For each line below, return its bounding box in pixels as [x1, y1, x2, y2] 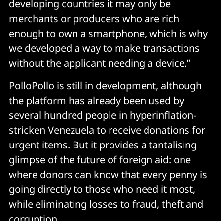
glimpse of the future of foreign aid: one [9, 152, 191, 166]
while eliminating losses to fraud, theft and [9, 197, 203, 211]
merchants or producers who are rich [9, 11, 179, 25]
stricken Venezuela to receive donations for [9, 123, 205, 137]
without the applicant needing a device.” [9, 56, 190, 70]
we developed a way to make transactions [9, 41, 200, 55]
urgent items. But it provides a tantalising [9, 138, 197, 151]
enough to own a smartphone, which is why [9, 26, 208, 40]
